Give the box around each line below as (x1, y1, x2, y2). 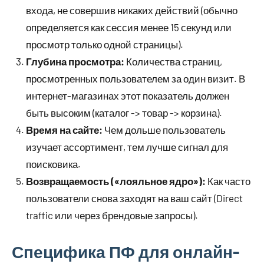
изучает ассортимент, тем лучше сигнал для (26, 141, 228, 153)
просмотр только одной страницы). (26, 38, 183, 51)
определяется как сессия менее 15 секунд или (26, 21, 232, 34)
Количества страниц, (124, 55, 222, 68)
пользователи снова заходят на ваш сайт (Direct (26, 192, 243, 204)
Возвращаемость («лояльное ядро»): (26, 175, 206, 187)
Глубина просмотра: (26, 55, 124, 68)
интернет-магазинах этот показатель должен (26, 90, 229, 102)
